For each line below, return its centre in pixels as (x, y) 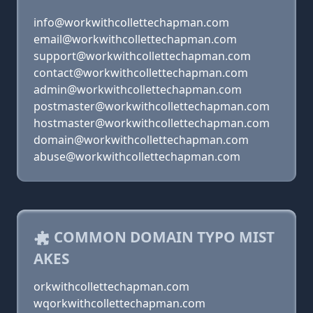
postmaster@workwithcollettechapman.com (152, 106)
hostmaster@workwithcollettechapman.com (152, 123)
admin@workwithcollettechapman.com (138, 89)
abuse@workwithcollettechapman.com (137, 156)
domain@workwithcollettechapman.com (141, 140)
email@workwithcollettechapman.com (135, 39)
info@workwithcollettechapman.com (131, 22)
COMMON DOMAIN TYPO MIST (162, 237)
